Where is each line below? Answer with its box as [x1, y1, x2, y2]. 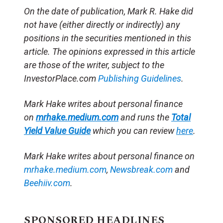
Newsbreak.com [110, 164, 173, 175]
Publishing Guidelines [98, 73, 181, 84]
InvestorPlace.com [24, 73, 98, 84]
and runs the [118, 112, 171, 123]
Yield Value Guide [24, 125, 91, 136]
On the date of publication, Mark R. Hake [24, 6, 179, 17]
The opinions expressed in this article [52, 46, 195, 57]
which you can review [93, 125, 176, 136]
